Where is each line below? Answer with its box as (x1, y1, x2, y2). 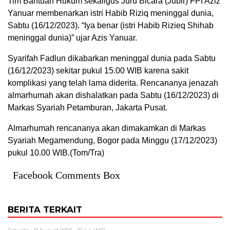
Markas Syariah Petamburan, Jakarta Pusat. (8, 103, 169, 112)
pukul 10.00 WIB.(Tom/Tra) (8, 148, 104, 157)
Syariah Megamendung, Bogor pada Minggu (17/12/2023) (8, 136, 217, 145)
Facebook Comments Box (13, 169, 120, 181)
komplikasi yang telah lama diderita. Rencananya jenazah (8, 78, 218, 87)
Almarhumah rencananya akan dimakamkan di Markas (8, 123, 206, 132)
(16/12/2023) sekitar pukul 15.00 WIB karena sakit (8, 66, 188, 75)
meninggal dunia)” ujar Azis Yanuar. (8, 33, 137, 42)
